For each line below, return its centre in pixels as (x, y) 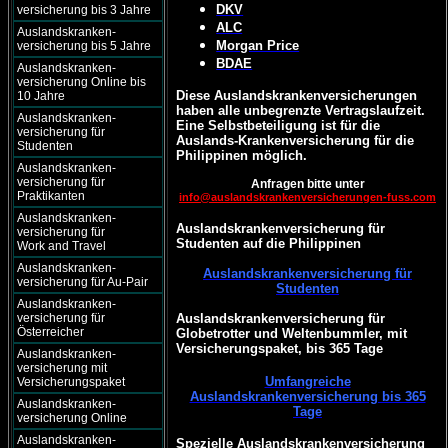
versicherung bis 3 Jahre (84, 10)
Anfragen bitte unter (307, 184)
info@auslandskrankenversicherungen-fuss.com (307, 197)
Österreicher (50, 332)
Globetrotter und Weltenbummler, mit (292, 333)
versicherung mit (62, 368)
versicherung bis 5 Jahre (84, 46)
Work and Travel (61, 246)
